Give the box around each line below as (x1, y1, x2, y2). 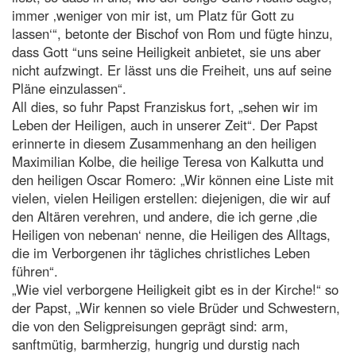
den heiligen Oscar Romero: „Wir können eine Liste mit (12, 169, 334, 189)
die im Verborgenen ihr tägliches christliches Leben (12, 242, 310, 262)
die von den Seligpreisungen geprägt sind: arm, (12, 315, 288, 335)
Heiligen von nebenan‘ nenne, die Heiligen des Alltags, (12, 224, 331, 244)
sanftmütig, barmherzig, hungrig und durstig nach (12, 334, 300, 354)
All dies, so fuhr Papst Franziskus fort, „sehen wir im (12, 96, 318, 116)
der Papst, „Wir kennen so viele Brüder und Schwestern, (12, 297, 340, 317)
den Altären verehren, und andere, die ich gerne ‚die (12, 206, 317, 226)
